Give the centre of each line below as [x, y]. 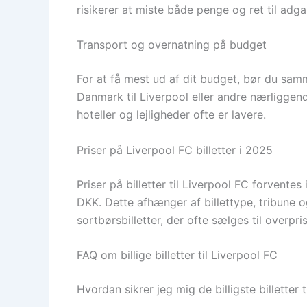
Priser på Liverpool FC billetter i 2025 [175, 150]
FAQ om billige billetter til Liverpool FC [177, 255]
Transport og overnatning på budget [172, 45]
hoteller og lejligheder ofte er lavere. [171, 115]
